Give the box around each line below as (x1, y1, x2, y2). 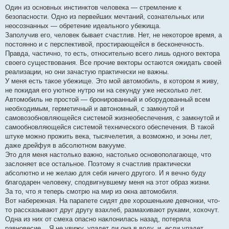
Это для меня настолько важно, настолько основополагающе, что (5, 151, 211, 158)
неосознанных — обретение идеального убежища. (5, 22, 161, 30)
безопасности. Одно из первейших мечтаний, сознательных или (5, 13, 204, 20)
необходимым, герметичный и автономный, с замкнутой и (5, 105, 184, 112)
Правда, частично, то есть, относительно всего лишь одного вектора (5, 50, 220, 57)
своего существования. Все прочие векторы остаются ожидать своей (5, 59, 221, 66)
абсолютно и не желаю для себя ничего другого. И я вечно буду (5, 169, 206, 177)
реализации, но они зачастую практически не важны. (5, 68, 169, 76)
